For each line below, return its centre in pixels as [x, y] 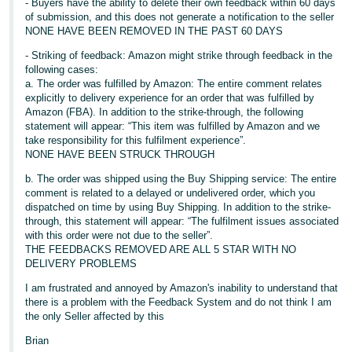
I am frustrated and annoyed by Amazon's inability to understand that [182, 288]
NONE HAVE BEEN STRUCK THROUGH [120, 154]
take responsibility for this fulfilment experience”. [136, 140]
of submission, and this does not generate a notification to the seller [180, 17]
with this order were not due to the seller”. [119, 235]
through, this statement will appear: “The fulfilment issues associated [182, 221]
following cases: [62, 70]
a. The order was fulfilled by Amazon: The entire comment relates [174, 84]
